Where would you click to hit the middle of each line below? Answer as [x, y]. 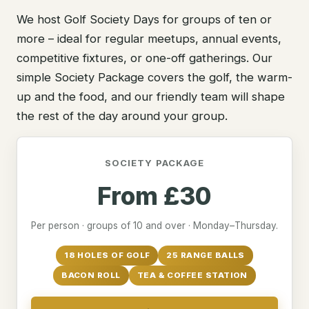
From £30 [154, 196]
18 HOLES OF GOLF [107, 255]
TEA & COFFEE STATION [192, 275]
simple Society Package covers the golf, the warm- [154, 77]
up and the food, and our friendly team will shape [151, 96]
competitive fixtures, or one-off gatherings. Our [144, 58]
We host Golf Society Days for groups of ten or [144, 19]
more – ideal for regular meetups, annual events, [149, 38]
